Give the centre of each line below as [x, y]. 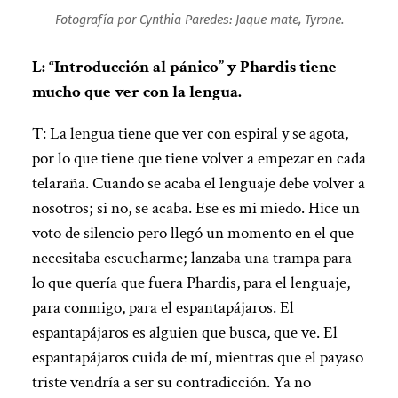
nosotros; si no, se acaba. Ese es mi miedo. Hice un [195, 209]
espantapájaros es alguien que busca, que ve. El [184, 333]
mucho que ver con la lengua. [136, 92]
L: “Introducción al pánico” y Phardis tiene [184, 68]
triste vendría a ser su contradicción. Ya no [171, 383]
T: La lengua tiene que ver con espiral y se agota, [190, 134]
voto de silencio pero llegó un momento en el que [192, 234]
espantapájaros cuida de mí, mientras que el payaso [197, 358]
